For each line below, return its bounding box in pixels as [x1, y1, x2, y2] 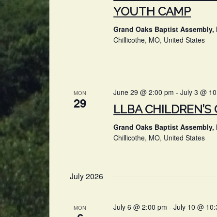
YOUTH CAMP [113, 4, 191, 18]
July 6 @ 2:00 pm [113, 201, 168, 212]
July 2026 [70, 170, 103, 182]
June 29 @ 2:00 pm [113, 87, 174, 97]
